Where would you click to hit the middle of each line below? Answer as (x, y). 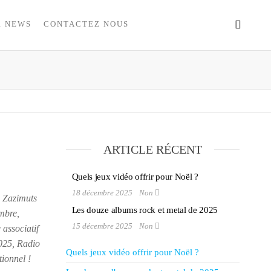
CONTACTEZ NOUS (86, 24)
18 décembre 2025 (103, 193)
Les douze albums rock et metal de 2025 (145, 210)
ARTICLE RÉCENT (152, 149)
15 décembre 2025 (103, 226)
